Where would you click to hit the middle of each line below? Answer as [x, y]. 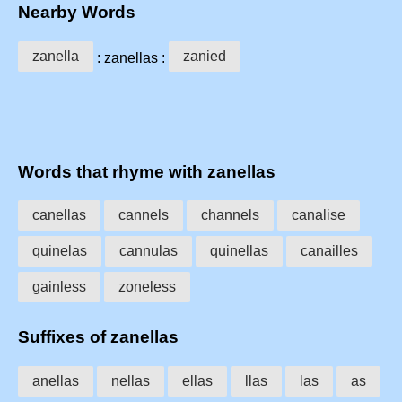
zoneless [147, 287]
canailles [329, 251]
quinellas [239, 251]
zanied [205, 56]
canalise [319, 215]
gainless [59, 287]
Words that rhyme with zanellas [147, 171]
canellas [59, 215]
